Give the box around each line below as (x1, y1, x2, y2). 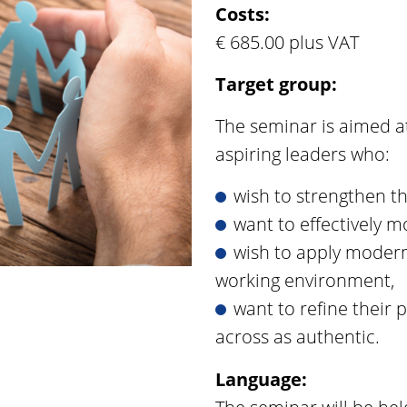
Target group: (215, 72, 338, 97)
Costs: (215, 2, 271, 27)
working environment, (215, 268, 395, 293)
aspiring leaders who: (215, 142, 391, 167)
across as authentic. (215, 324, 381, 350)
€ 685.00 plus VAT (215, 30, 360, 55)
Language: (215, 367, 308, 392)
